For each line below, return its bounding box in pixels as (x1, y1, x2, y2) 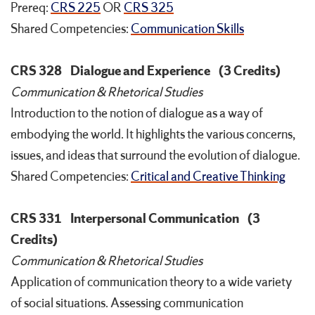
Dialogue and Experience (70, 63, 210, 80)
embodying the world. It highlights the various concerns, (11, 126, 295, 143)
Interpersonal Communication (70, 210, 239, 228)
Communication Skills (131, 20, 244, 38)
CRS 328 (11, 63, 62, 80)
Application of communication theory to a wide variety (11, 274, 292, 291)
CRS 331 (11, 210, 62, 228)
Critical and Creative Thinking (131, 168, 285, 186)
